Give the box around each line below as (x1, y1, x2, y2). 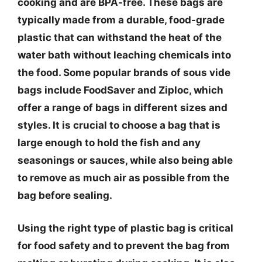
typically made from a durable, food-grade (18, 14, 225, 26)
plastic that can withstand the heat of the (18, 32, 222, 43)
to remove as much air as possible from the (18, 172, 229, 184)
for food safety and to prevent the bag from (18, 239, 230, 251)
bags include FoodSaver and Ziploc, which (18, 84, 223, 96)
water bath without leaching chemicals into (18, 49, 231, 61)
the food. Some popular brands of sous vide (18, 67, 230, 78)
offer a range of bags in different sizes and (18, 102, 227, 113)
